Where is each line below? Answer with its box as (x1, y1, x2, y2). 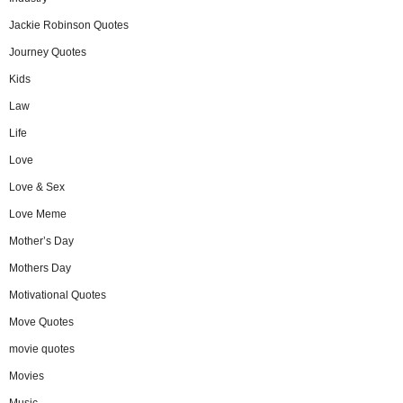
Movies (9, 369, 44, 382)
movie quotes (9, 342, 75, 355)
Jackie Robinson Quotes (9, 18, 129, 31)
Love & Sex (9, 180, 65, 193)
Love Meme (9, 207, 67, 220)
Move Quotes (9, 315, 74, 328)
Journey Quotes (9, 45, 86, 58)
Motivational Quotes (9, 288, 106, 301)
